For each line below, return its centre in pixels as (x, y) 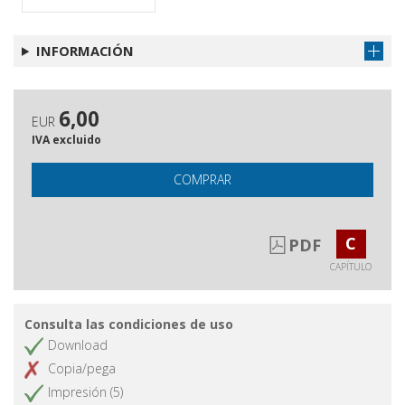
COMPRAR (202, 179)
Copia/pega (82, 368)
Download (78, 344)
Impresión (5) (85, 392)
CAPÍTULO (351, 266)
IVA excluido (66, 139)
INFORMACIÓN (85, 50)
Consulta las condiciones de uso (129, 324)
